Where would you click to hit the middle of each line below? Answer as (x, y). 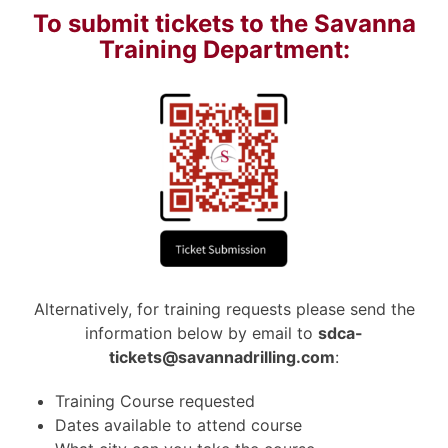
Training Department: (224, 50)
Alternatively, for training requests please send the (224, 308)
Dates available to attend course (178, 424)
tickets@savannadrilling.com (222, 356)
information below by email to (201, 332)
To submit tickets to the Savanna (224, 24)
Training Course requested (155, 400)
